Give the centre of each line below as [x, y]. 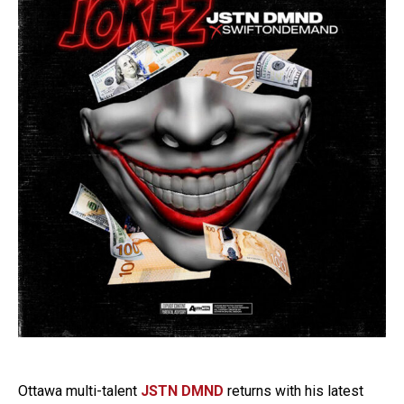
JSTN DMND [182, 391]
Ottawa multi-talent [79, 391]
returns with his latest [294, 391]
